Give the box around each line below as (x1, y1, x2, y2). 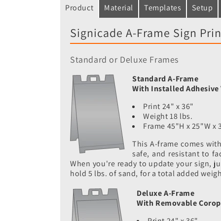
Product (65, 2, 94, 13)
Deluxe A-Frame (137, 188, 195, 199)
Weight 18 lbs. (143, 111, 193, 122)
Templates (144, 2, 182, 13)
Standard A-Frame (132, 74, 199, 84)
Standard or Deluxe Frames (70, 54, 179, 66)
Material (104, 2, 134, 13)
